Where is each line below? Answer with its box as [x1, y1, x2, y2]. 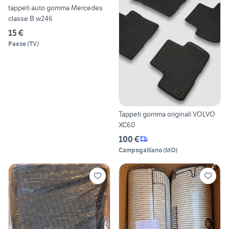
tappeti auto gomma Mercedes [8, 3, 103, 13]
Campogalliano [119, 146, 162, 154]
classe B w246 [8, 14, 53, 24]
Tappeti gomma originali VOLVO [119, 109, 215, 119]
